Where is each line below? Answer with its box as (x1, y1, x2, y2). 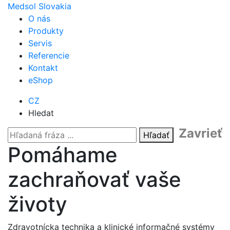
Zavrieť (179, 126, 222, 141)
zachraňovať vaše (8, 167, 181, 192)
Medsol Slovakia (8, 1, 71, 11)
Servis (28, 38, 52, 48)
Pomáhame (8, 142, 118, 167)
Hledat (28, 108, 54, 118)
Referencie (28, 50, 69, 61)
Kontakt (28, 63, 58, 73)
